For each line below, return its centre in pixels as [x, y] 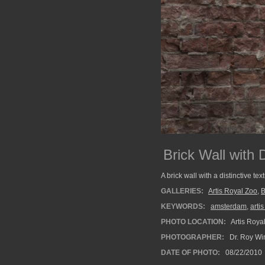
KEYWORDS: [183, 206]
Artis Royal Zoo [233, 191]
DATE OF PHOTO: [190, 253]
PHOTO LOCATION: [193, 222]
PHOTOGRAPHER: [193, 237]
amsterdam [229, 206]
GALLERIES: [182, 191]
